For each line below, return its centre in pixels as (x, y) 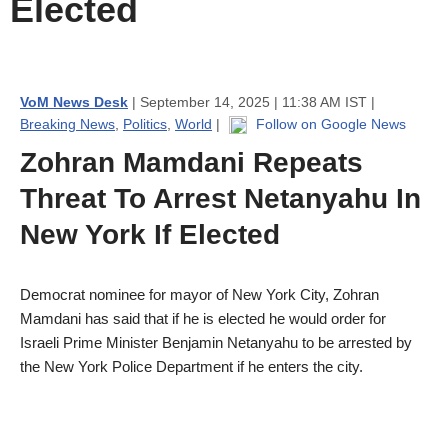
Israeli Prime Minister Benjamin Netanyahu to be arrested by (216, 342)
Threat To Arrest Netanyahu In (220, 198)
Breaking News (67, 124)
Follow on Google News (329, 124)
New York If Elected (150, 234)
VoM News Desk (74, 102)
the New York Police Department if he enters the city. (191, 366)
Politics (145, 124)
